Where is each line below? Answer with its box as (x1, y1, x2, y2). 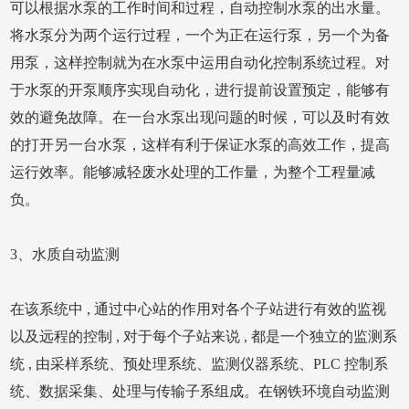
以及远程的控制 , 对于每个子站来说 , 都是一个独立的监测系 (10, 329, 398, 344)
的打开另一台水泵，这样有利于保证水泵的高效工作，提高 (10, 137, 391, 152)
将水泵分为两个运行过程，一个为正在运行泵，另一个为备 (10, 27, 391, 43)
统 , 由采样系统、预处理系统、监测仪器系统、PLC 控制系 (10, 356, 389, 372)
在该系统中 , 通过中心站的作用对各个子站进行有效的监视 (10, 301, 387, 317)
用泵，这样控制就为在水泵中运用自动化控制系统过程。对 (10, 55, 391, 70)
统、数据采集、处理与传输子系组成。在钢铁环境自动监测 (10, 383, 391, 399)
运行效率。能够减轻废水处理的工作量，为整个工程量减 (10, 164, 376, 180)
